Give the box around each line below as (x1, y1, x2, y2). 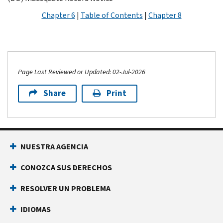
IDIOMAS (20, 204, 51, 215)
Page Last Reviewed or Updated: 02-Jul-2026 (18, 67, 145, 77)
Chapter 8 (148, 9, 182, 20)
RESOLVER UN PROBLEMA (20, 183, 111, 194)
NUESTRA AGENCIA (20, 141, 88, 152)
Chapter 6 (41, 9, 75, 20)
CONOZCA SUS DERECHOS (20, 162, 112, 173)
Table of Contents (80, 9, 143, 20)
